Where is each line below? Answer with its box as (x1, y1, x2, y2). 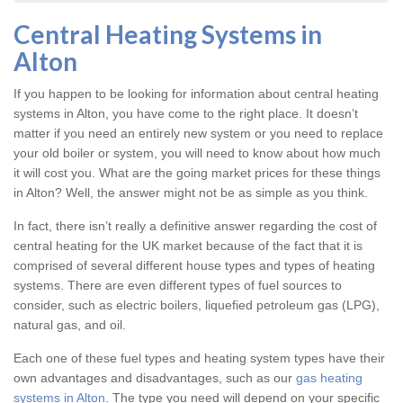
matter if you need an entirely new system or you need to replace (13, 126, 383, 141)
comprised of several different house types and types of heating (13, 258, 375, 273)
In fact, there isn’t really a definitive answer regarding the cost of (13, 219, 377, 234)
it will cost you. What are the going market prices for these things (13, 166, 381, 181)
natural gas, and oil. (13, 318, 126, 333)
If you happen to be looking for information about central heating (13, 86, 379, 102)
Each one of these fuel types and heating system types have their (13, 351, 385, 366)
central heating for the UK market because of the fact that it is (13, 238, 363, 254)
